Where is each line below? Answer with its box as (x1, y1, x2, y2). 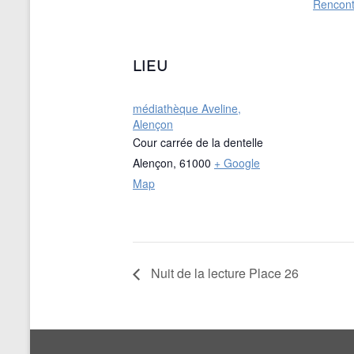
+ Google (214, 155, 260, 171)
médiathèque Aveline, (133, 100, 241, 117)
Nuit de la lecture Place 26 (148, 264, 299, 283)
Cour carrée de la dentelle (133, 134, 263, 151)
